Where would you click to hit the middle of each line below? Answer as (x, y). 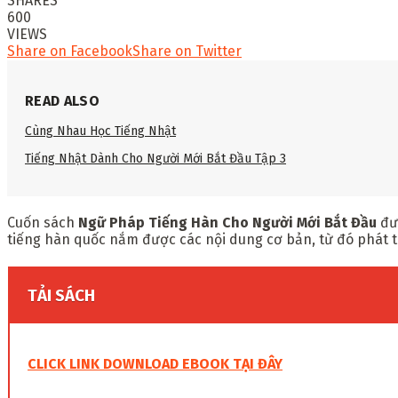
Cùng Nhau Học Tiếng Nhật (100, 131)
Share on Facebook (70, 51)
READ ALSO (62, 100)
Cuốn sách (43, 222)
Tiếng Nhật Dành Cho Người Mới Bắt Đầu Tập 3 (155, 158)
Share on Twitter (187, 51)
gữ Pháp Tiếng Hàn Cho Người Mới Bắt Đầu (232, 222)
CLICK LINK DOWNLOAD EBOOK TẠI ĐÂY (155, 363)
